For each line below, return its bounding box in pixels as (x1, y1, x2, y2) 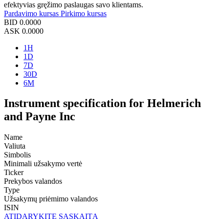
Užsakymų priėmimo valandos (4, 195, 98, 203)
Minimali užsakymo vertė (4, 159, 82, 168)
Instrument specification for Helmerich (4, 97, 201, 110)
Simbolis (4, 151, 31, 159)
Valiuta (4, 142, 25, 151)
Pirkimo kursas (61, 9, 107, 18)
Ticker (4, 168, 23, 177)
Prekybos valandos (4, 177, 62, 186)
